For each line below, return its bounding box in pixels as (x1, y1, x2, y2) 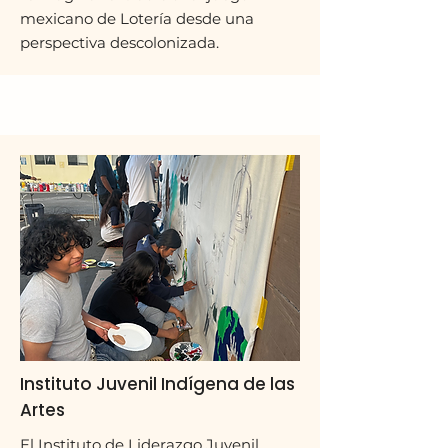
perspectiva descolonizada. (20, 33, 219, 52)
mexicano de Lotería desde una (20, 9, 254, 28)
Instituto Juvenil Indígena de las (20, 372, 295, 396)
